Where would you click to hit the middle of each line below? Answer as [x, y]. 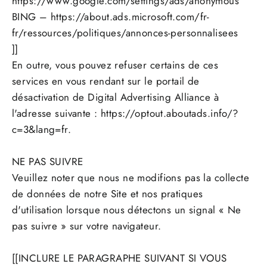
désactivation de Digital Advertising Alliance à [115, 97]
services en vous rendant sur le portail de [106, 81]
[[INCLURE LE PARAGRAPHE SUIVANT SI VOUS [119, 258]
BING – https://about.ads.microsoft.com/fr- [111, 17]
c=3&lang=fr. [42, 130]
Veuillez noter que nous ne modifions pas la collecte [131, 178]
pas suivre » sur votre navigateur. [87, 226]
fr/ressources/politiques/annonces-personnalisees [125, 33]
